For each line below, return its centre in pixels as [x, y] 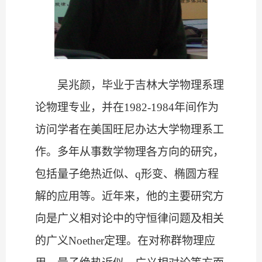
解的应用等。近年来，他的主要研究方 [130, 196]
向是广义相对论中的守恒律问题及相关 [130, 219]
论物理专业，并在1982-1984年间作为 [127, 108]
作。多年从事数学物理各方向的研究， [130, 152]
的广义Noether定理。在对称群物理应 [125, 241]
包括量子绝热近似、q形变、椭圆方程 [127, 174]
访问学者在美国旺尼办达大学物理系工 [130, 130]
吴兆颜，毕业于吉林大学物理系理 [141, 85]
